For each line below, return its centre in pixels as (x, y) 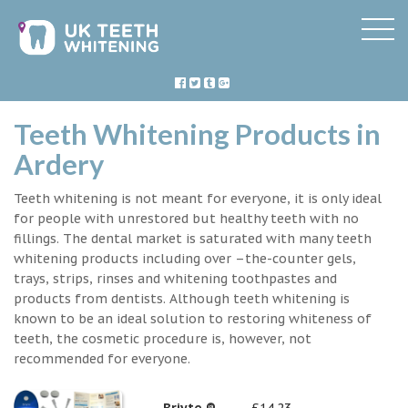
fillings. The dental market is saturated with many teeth (193, 238)
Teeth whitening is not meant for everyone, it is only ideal (198, 198)
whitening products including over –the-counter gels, (185, 258)
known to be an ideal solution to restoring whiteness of (193, 318)
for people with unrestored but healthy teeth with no (186, 218)
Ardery (59, 164)
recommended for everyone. (102, 358)
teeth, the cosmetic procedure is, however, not (163, 338)
